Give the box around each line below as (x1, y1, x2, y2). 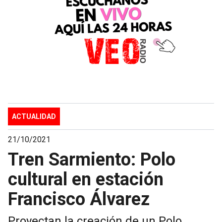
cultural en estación (8, 168, 164, 190)
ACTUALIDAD (12, 112, 56, 120)
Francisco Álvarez (8, 188, 150, 210)
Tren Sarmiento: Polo (8, 149, 175, 170)
